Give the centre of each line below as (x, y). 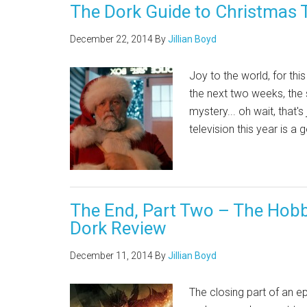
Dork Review (118, 228)
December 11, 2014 (111, 256)
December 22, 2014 (111, 39)
